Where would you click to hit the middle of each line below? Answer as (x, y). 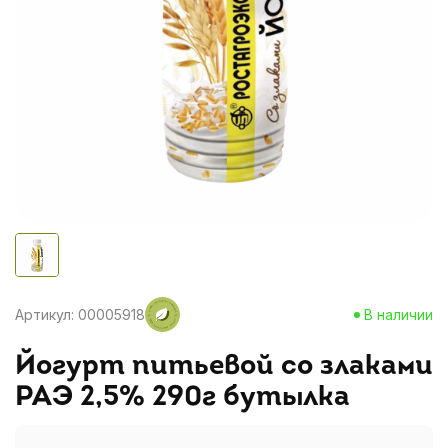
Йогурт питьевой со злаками (224, 367)
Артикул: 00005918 (80, 314)
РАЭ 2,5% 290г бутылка (182, 398)
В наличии (398, 314)
